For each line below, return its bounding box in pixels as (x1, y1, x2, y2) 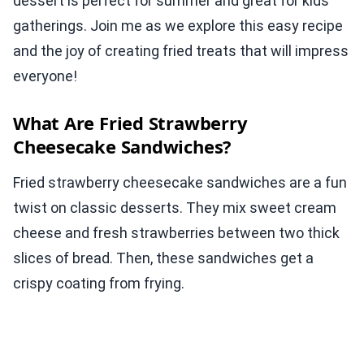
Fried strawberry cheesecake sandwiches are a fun (13, 174, 347, 191)
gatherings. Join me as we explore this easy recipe (13, 17, 343, 34)
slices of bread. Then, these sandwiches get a (13, 249, 314, 266)
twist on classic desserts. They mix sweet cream (13, 199, 336, 216)
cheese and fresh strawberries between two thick (13, 224, 340, 241)
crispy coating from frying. (13, 275, 184, 292)
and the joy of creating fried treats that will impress (13, 42, 349, 59)
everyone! (13, 67, 77, 84)
